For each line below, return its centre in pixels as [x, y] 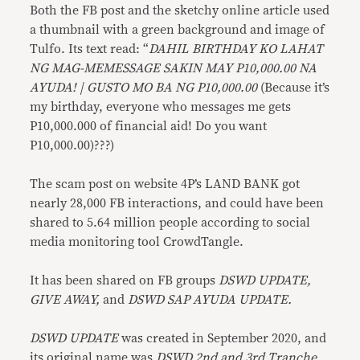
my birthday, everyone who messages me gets [161, 106]
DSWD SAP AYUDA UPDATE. [210, 299]
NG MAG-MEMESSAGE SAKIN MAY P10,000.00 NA [174, 68]
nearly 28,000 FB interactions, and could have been [177, 203]
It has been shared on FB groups [125, 280]
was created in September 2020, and [224, 338]
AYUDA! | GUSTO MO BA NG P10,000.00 [145, 87]
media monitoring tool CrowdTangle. [137, 241]
